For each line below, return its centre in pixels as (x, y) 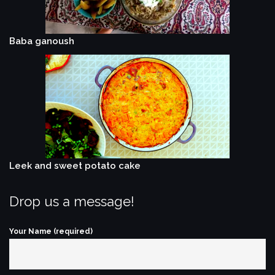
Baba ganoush (42, 41)
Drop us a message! (72, 202)
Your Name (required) (51, 232)
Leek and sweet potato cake (75, 166)
